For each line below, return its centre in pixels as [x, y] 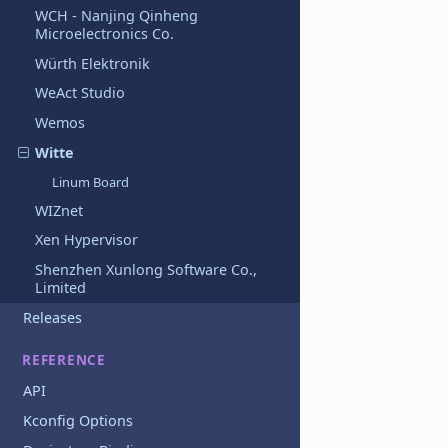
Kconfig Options [78, 420]
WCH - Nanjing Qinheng [116, 16]
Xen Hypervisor [86, 240]
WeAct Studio [79, 93]
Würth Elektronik [92, 63]
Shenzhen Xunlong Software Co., [145, 270]
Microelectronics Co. [104, 34]
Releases [53, 317]
